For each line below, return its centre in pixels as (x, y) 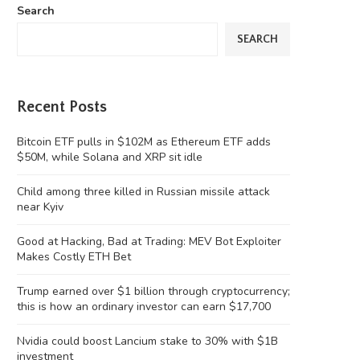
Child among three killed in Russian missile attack (143, 192)
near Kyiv (40, 207)
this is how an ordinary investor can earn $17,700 (144, 307)
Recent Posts (62, 107)
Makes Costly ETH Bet (74, 257)
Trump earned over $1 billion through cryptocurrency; (153, 292)
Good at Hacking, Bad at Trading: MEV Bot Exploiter (149, 242)
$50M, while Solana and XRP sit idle (110, 157)
